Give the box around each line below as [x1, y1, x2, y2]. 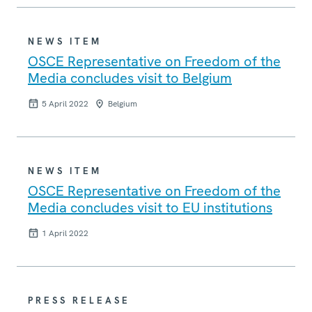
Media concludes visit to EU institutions [28, 198, 272, 217]
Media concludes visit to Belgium [28, 69, 232, 88]
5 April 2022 [42, 98, 88, 110]
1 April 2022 [42, 228, 88, 240]
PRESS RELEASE [28, 295, 130, 307]
